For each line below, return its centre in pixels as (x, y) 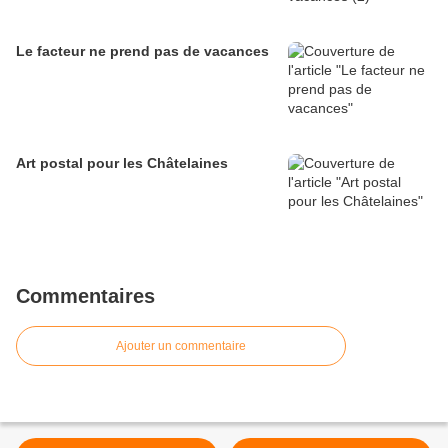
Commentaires (85, 296)
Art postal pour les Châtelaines (122, 163)
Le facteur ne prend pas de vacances (142, 51)
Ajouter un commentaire (181, 346)
